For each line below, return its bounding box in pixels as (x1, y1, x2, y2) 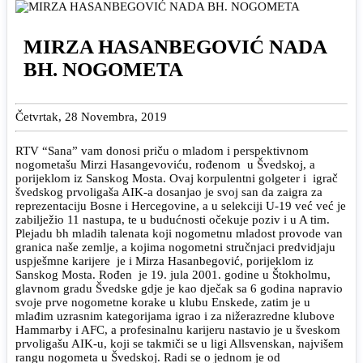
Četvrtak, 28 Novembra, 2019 (15, 110, 167, 123)
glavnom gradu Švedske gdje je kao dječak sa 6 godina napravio (15, 281, 343, 295)
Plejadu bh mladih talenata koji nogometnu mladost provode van (15, 226, 343, 240)
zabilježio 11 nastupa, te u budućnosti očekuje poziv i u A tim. (15, 212, 330, 226)
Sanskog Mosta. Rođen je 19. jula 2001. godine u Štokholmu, (15, 267, 331, 281)
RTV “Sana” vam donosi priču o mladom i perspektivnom (15, 143, 309, 157)
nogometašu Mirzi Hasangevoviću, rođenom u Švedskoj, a (15, 157, 315, 171)
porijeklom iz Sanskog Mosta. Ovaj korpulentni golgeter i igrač (15, 171, 338, 185)
